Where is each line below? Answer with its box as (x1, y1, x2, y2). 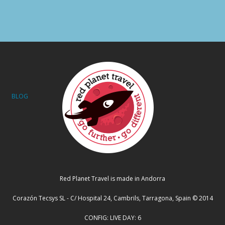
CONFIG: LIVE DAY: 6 (84, 213, 141, 222)
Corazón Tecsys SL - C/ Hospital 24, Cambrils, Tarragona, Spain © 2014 (12, 194, 213, 203)
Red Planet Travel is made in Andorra (60, 174, 165, 183)
